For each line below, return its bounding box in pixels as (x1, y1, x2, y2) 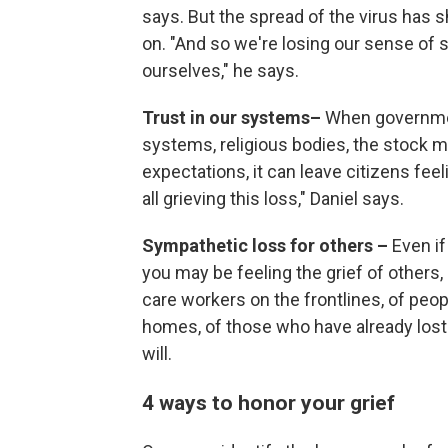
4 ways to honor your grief (142, 389, 395, 415)
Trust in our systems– (142, 106, 325, 128)
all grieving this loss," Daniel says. (142, 187, 404, 209)
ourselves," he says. (142, 59, 299, 81)
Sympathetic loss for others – (142, 234, 392, 256)
